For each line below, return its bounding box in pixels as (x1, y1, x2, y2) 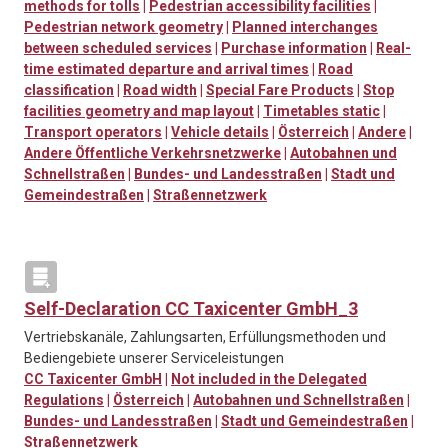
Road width (123, 82, 197, 99)
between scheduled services (24, 40, 212, 57)
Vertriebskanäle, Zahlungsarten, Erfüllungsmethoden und (24, 329, 386, 346)
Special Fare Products (206, 82, 354, 99)
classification (24, 82, 114, 99)
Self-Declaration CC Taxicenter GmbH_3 (24, 298, 358, 320)
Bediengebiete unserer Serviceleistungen (24, 350, 284, 367)
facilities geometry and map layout (24, 103, 254, 120)
